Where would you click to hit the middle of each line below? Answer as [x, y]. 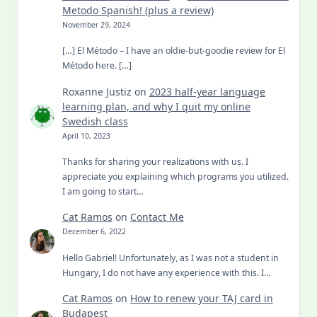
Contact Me [157, 217]
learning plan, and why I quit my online [156, 106]
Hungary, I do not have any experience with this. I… [166, 272]
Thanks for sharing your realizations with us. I [155, 162]
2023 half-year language [207, 91]
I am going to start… [103, 192]
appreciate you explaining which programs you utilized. [175, 177]
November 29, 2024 [96, 25]
